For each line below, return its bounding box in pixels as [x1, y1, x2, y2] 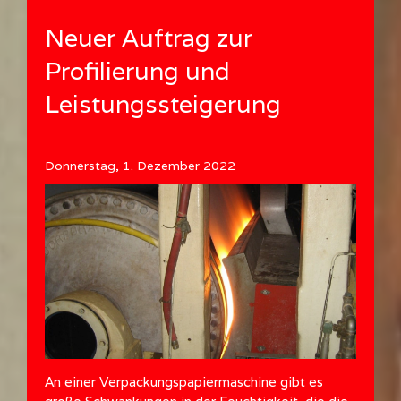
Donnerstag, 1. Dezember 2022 [45, 157, 235, 174]
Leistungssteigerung [45, 89, 281, 121]
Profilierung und [45, 55, 230, 88]
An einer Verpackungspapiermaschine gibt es [45, 373, 323, 391]
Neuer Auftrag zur [45, 22, 252, 55]
